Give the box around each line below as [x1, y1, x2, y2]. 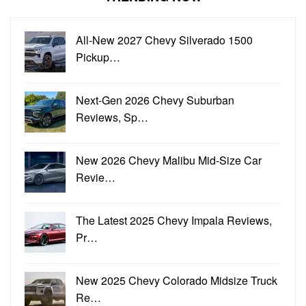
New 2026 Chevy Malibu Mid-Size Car [76, 152, 262, 168]
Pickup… [76, 48, 120, 65]
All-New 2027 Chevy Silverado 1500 [76, 31, 253, 48]
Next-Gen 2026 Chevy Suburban [76, 92, 234, 108]
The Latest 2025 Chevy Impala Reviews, [76, 212, 272, 228]
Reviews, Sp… [76, 109, 148, 125]
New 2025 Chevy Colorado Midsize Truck [76, 272, 277, 288]
